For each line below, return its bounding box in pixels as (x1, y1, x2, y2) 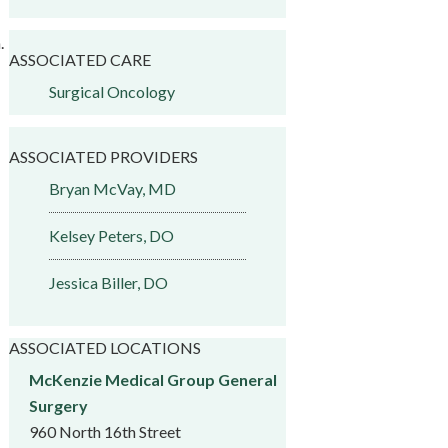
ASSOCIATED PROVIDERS (8, 147, 198, 166)
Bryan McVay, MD (48, 179, 176, 198)
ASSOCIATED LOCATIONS (8, 338, 201, 357)
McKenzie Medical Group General (28, 370, 277, 389)
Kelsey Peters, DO (48, 226, 174, 245)
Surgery (28, 396, 88, 415)
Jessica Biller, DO (48, 273, 168, 292)
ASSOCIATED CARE (8, 50, 151, 69)
